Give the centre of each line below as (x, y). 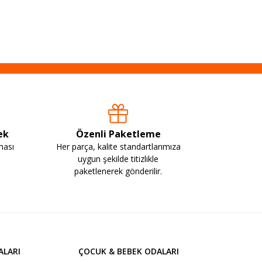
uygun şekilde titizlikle (118, 158)
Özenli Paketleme (118, 134)
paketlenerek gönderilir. (118, 171)
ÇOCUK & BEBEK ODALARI (129, 251)
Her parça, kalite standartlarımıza (118, 146)
